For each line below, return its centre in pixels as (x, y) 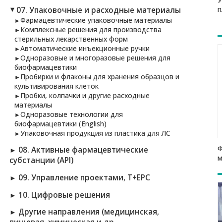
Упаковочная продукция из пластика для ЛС (96, 133)
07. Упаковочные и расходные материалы (98, 10)
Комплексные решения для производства (91, 29)
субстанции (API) (41, 160)
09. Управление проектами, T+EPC (84, 177)
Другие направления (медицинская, (88, 212)
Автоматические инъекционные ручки (85, 48)
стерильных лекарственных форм (71, 39)
